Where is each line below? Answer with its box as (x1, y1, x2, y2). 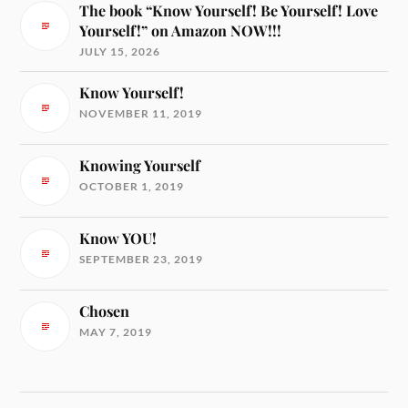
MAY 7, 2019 (79, 324, 153, 339)
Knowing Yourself (79, 155, 201, 175)
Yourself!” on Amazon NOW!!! (79, 20, 282, 40)
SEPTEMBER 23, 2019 (79, 251, 204, 266)
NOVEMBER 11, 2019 (79, 106, 203, 120)
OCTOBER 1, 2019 (79, 178, 185, 193)
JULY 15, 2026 (79, 44, 161, 58)
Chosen (79, 301, 130, 321)
